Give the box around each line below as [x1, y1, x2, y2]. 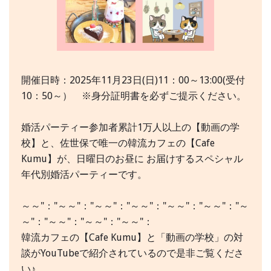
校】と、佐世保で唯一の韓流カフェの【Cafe [21, 137, 215, 149]
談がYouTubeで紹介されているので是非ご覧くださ [21, 247, 244, 260]
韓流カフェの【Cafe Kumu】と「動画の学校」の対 [21, 232, 243, 244]
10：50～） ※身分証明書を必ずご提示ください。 [21, 90, 246, 102]
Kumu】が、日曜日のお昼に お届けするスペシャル [21, 153, 243, 165]
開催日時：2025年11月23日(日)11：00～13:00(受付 [21, 74, 245, 87]
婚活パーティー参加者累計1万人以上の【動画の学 [21, 122, 240, 134]
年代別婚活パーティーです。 [21, 169, 147, 181]
